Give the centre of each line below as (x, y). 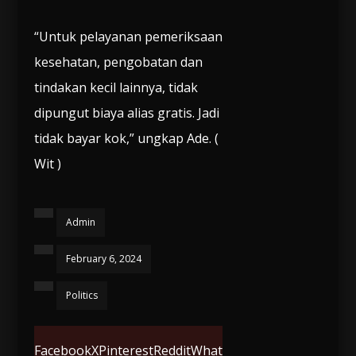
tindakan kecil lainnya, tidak (116, 87)
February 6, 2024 (103, 258)
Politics (81, 295)
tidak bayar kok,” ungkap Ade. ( (126, 138)
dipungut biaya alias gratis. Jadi (126, 112)
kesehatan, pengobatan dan (118, 62)
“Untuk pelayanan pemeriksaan (128, 36)
